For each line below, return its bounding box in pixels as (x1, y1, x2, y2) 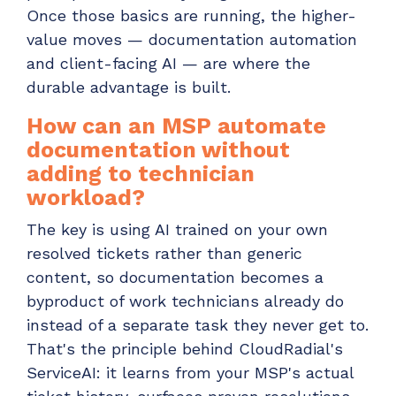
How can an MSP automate (27, 113, 326, 140)
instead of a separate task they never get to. (27, 315, 369, 334)
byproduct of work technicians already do (27, 291, 344, 310)
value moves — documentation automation (27, 30, 357, 49)
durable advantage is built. (27, 78, 231, 97)
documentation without (27, 137, 290, 164)
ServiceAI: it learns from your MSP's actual (27, 362, 354, 382)
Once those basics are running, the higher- (27, 6, 356, 26)
